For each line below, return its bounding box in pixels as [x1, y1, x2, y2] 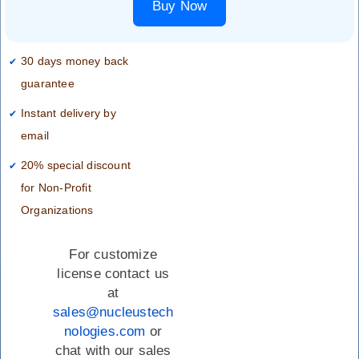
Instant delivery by [21, 107, 116, 119]
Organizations [21, 204, 94, 216]
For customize [69, 247, 157, 262]
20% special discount [21, 159, 131, 171]
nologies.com [64, 324, 146, 339]
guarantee [21, 77, 75, 90]
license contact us [57, 266, 169, 281]
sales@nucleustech [52, 305, 174, 320]
